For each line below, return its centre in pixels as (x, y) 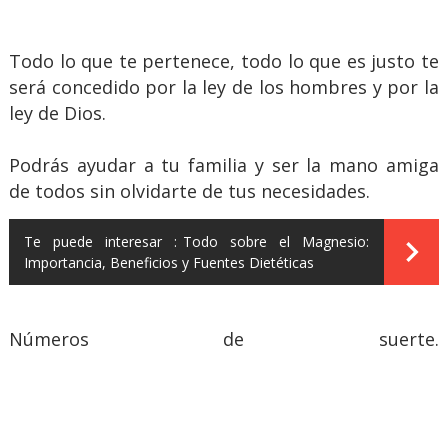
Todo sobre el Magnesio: (276, 241)
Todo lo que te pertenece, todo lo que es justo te (224, 60)
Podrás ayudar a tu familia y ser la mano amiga (224, 164)
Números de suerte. (224, 338)
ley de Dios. (57, 112)
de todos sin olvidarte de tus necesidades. (189, 190)
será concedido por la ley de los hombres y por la (224, 86)
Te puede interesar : (100, 241)
